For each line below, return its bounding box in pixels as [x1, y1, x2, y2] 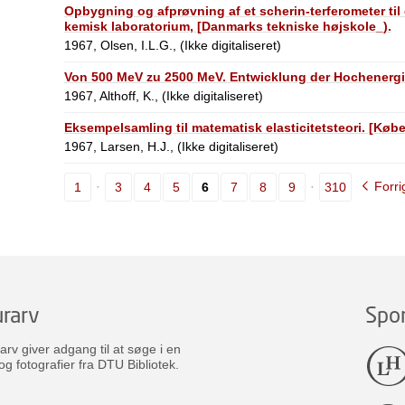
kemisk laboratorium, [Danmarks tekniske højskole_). [63, 18, 391, 33]
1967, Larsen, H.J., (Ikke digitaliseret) [63, 138, 278, 154]
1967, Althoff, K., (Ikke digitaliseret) [63, 88, 263, 103]
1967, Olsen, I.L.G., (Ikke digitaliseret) [63, 37, 281, 52]
